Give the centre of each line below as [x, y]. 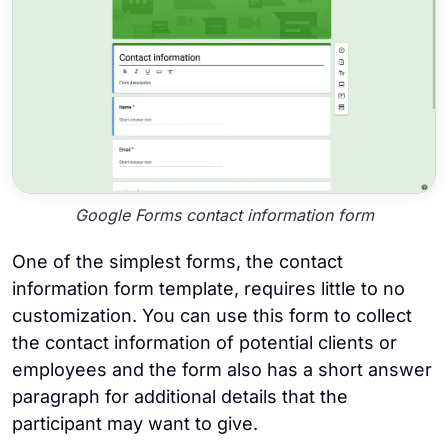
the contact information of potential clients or [204, 343]
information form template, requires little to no [208, 289]
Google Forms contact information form [224, 214]
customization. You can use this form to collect [212, 316]
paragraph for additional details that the [180, 397]
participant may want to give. [135, 424]
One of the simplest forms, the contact [177, 262]
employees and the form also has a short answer [222, 370]
